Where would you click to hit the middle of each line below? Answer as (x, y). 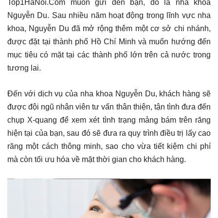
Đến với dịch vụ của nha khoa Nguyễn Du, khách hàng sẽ (109, 94)
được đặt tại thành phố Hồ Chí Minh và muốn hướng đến (109, 42)
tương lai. (24, 68)
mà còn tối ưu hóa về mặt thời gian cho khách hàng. (97, 159)
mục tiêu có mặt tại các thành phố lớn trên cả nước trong (109, 55)
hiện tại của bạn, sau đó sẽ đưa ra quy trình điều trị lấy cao (109, 133)
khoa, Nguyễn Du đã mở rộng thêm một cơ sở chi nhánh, (109, 28)
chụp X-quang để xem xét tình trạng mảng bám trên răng (109, 120)
